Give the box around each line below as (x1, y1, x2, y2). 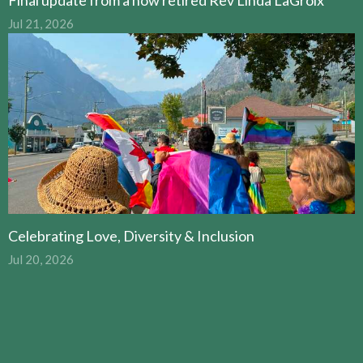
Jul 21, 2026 (8, 15, 74, 31)
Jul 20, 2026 (8, 252, 74, 267)
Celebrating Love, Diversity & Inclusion (8, 227, 254, 246)
